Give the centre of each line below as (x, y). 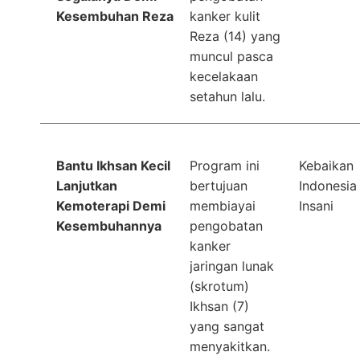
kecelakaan (224, 76)
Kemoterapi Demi (111, 205)
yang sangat (227, 326)
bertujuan (219, 185)
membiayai (223, 205)
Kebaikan (326, 165)
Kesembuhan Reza (115, 16)
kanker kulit (225, 16)
